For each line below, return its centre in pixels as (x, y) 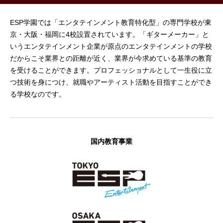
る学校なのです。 (38, 94)
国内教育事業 (111, 142)
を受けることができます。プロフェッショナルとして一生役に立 (111, 70)
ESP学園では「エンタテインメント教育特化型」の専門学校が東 (111, 23)
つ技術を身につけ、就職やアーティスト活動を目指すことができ (111, 82)
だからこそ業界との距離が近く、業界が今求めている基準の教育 (111, 58)
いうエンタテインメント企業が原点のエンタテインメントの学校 (111, 47)
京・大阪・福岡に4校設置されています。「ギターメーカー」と (110, 35)
